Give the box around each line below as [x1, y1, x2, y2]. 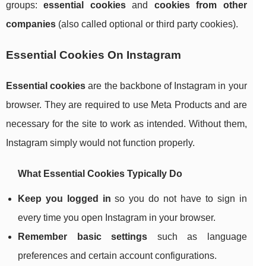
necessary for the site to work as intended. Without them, [6, 119, 247, 129]
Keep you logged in [18, 194, 111, 204]
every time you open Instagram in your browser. [18, 213, 216, 223]
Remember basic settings [18, 232, 148, 242]
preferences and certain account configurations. [18, 251, 217, 261]
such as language [147, 232, 247, 242]
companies [6, 19, 56, 30]
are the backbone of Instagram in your [85, 81, 247, 91]
